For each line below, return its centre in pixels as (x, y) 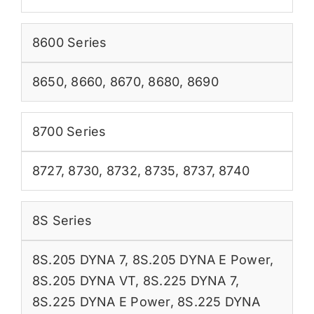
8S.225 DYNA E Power (101, 301)
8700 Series (69, 131)
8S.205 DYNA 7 (78, 259)
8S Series (62, 220)
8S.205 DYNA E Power (201, 259)
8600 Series (69, 42)
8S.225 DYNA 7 (189, 280)
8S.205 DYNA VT (84, 280)
